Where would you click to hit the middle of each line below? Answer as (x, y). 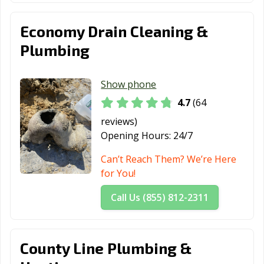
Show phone (129, 85)
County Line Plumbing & (106, 248)
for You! (118, 174)
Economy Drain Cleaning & (114, 31)
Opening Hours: (136, 136)
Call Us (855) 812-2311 (160, 198)
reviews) (119, 122)
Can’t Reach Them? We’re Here (169, 159)
